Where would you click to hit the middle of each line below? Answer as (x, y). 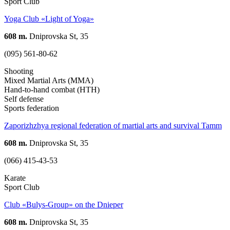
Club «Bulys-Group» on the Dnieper (64, 204)
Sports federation (32, 108)
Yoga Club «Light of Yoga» (49, 18)
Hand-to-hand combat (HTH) (52, 89)
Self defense (24, 99)
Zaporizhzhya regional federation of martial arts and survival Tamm (113, 125)
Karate (15, 178)
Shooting (19, 71)
